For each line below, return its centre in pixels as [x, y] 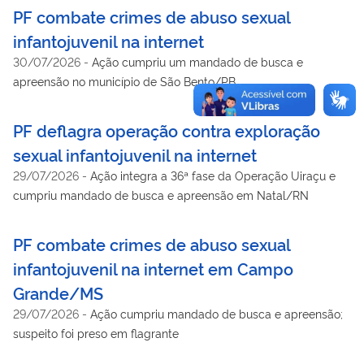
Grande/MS [58, 292]
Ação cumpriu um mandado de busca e [197, 61]
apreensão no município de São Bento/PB [124, 80]
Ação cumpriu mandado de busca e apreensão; [217, 313]
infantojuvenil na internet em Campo [153, 268]
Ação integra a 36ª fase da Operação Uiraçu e [213, 175]
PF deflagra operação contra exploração [167, 130]
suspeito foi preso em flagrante [96, 332]
